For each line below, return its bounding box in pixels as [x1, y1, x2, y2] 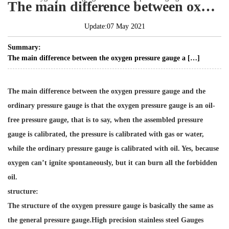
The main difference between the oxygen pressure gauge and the [8, 87, 205, 96]
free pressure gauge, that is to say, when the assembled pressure [8, 116, 203, 124]
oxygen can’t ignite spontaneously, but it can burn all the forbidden [8, 159, 217, 167]
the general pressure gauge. [8, 216, 91, 224]
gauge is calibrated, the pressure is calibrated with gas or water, [8, 130, 204, 139]
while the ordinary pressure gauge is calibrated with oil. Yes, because [8, 145, 219, 153]
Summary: [8, 43, 41, 52]
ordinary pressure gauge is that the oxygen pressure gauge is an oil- [8, 102, 215, 110]
